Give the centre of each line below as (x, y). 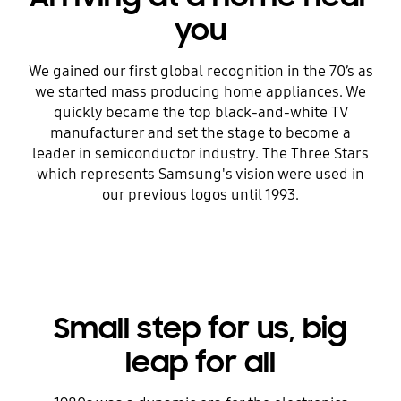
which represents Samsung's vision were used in (200, 174)
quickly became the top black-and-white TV (200, 112)
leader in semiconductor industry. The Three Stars (200, 153)
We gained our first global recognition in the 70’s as (200, 71)
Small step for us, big (200, 329)
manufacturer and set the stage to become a (200, 132)
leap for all (200, 363)
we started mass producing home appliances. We (200, 91)
